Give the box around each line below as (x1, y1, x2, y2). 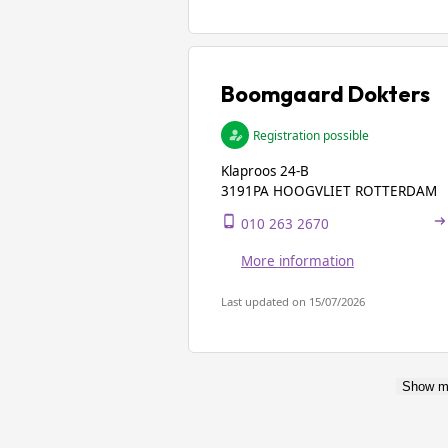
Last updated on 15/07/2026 (221, 294, 365, 309)
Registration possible (253, 126, 369, 144)
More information (241, 252, 354, 270)
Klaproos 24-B (221, 162, 309, 180)
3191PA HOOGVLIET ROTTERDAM (221, 182, 437, 200)
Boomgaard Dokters (221, 80, 430, 108)
